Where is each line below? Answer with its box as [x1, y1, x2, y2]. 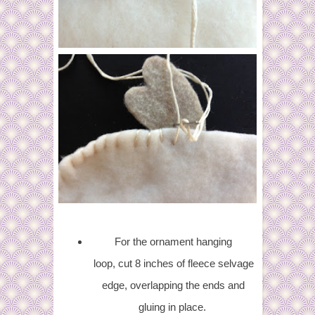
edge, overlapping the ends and [102, 278, 245, 291]
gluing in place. [138, 300, 209, 313]
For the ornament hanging [115, 235, 232, 247]
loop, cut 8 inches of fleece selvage [93, 257, 254, 269]
